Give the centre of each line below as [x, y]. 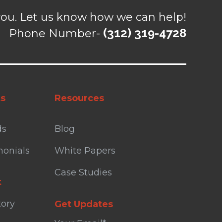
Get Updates [84, 204]
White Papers [85, 150]
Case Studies [83, 172]
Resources [79, 98]
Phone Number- [55, 33]
